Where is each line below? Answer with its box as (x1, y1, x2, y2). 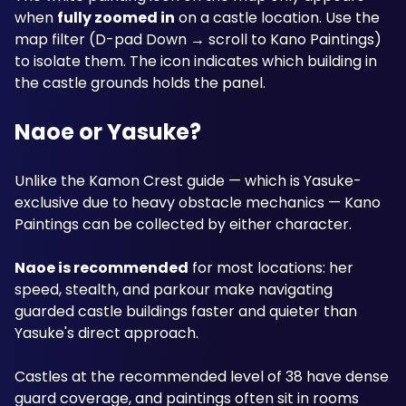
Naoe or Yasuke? (14, 117, 201, 147)
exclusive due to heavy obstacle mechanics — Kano (14, 192, 381, 213)
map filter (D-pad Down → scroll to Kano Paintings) (14, 29, 382, 50)
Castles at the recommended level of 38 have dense (14, 366, 389, 387)
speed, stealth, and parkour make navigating (14, 279, 333, 300)
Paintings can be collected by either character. (14, 214, 355, 235)
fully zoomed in (57, 7, 175, 28)
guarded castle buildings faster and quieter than (14, 301, 357, 322)
